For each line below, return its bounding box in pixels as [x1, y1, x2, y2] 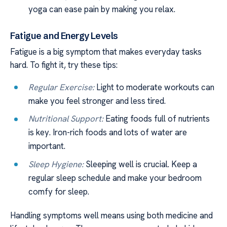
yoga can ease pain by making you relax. [28, 3, 176, 15]
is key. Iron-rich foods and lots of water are [28, 127, 187, 138]
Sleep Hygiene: [28, 158, 84, 170]
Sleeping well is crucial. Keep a [84, 158, 198, 170]
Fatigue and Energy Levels [10, 29, 118, 42]
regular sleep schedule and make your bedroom [28, 172, 202, 183]
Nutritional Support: [28, 113, 104, 125]
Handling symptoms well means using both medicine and [10, 209, 213, 221]
